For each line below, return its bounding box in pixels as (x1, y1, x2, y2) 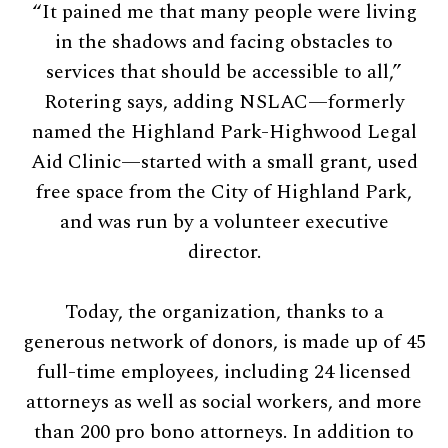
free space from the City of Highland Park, (36, 176, 412, 207)
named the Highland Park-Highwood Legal (31, 116, 417, 147)
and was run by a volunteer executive (59, 206, 389, 237)
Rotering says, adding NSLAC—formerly (43, 86, 405, 117)
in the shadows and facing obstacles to (55, 26, 393, 57)
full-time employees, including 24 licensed (37, 356, 411, 387)
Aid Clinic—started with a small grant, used (30, 146, 418, 177)
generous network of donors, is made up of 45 (22, 326, 426, 357)
